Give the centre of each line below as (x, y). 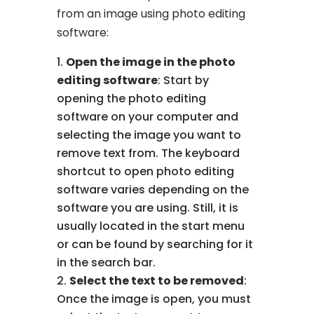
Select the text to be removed (157, 280)
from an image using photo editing (151, 13)
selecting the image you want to (149, 135)
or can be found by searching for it (155, 244)
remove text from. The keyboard (149, 153)
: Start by (184, 80)
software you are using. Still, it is (148, 207)
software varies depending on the (153, 189)
